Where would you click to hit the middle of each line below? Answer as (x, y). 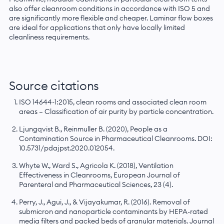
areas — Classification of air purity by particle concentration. (116, 111)
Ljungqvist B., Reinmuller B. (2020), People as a (93, 129)
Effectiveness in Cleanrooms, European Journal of (99, 175)
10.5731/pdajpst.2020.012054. (66, 148)
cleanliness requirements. (49, 37)
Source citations (54, 85)
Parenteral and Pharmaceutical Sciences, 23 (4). (96, 184)
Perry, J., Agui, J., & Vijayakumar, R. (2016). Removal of (104, 202)
